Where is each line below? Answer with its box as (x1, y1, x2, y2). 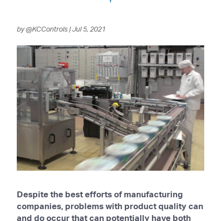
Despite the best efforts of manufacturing (16, 188, 183, 199)
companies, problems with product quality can (16, 200, 203, 211)
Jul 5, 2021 (72, 25, 106, 33)
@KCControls (25, 25, 68, 33)
